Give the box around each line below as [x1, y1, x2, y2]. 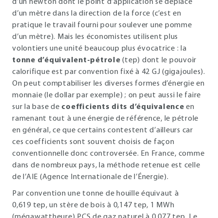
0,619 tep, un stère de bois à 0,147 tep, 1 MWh [12, 201, 175, 209]
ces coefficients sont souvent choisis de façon [12, 138, 175, 146]
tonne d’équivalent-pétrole [12, 56, 121, 64]
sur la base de [12, 103, 62, 111]
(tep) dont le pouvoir [120, 56, 197, 64]
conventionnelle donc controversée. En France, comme [12, 150, 205, 158]
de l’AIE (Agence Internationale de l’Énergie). [12, 173, 169, 181]
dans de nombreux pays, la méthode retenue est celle [12, 162, 200, 169]
